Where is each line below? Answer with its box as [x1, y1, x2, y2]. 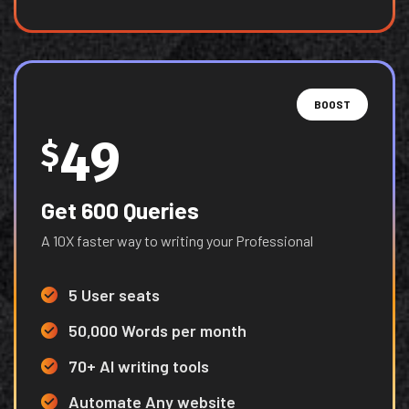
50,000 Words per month [68, 320, 246, 341]
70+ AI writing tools [68, 355, 209, 376]
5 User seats [68, 284, 160, 305]
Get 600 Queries [41, 195, 199, 224]
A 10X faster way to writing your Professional [41, 231, 313, 249]
